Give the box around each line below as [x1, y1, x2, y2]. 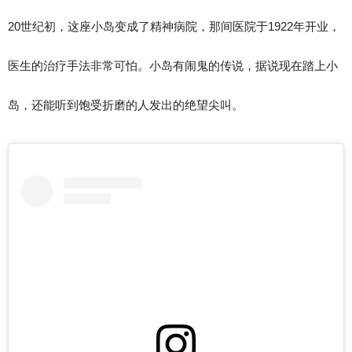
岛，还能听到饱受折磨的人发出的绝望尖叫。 [8, 97, 244, 112]
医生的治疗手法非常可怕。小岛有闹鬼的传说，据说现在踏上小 [8, 58, 338, 72]
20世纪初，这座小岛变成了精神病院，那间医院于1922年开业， [8, 19, 340, 33]
